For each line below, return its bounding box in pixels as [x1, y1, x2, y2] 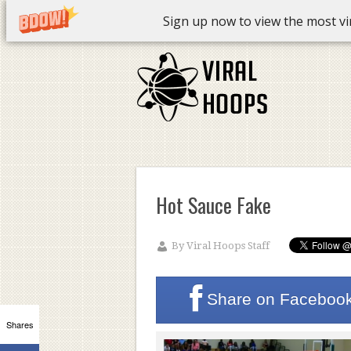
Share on [207, 290, 276, 308]
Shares [5, 317, 34, 331]
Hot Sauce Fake [155, 190, 271, 220]
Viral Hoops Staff [186, 240, 270, 251]
